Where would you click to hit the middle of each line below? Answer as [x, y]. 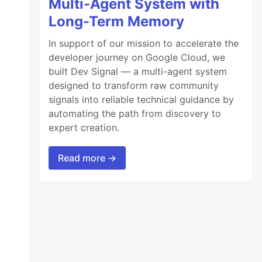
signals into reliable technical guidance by [142, 99]
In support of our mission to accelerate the [144, 43]
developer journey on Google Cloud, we [137, 57]
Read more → [87, 158]
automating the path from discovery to [135, 113]
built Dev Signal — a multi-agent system [138, 71]
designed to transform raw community [134, 85]
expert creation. [84, 127]
